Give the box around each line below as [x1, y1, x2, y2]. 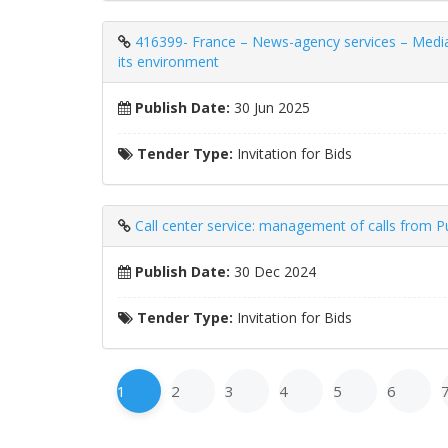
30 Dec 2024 [230, 262, 316, 281]
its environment [118, 52, 219, 71]
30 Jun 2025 [230, 98, 310, 117]
